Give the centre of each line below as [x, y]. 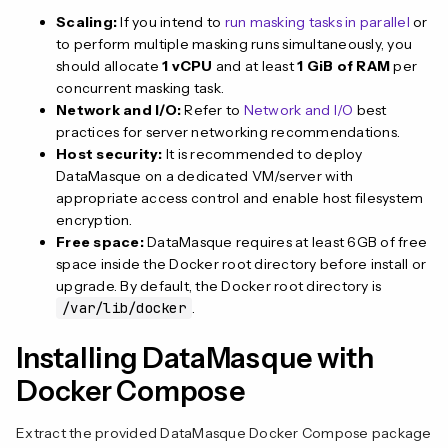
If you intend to [171, 21]
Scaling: [86, 21]
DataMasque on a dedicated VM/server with [204, 175]
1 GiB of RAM [343, 65]
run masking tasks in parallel [317, 21]
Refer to [212, 109]
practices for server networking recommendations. [228, 131]
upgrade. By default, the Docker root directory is [219, 285]
